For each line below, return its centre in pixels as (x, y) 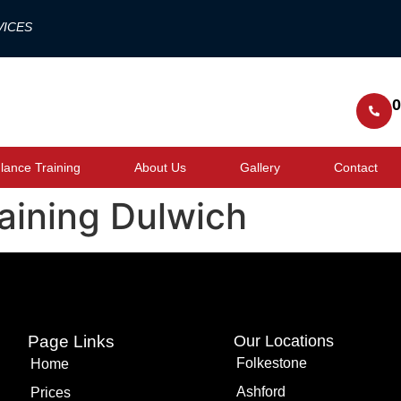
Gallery (260, 167)
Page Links (72, 341)
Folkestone (272, 363)
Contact (356, 167)
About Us (160, 167)
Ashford (261, 392)
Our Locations (284, 341)
